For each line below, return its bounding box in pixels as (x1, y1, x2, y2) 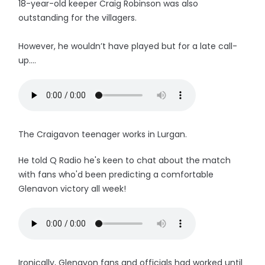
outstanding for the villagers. (18, 12, 137, 24)
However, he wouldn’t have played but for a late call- (18, 40, 238, 52)
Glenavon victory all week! (18, 183, 127, 195)
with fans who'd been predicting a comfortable (18, 169, 214, 180)
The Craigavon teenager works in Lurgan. (18, 128, 188, 140)
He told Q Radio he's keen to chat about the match (18, 154, 231, 166)
